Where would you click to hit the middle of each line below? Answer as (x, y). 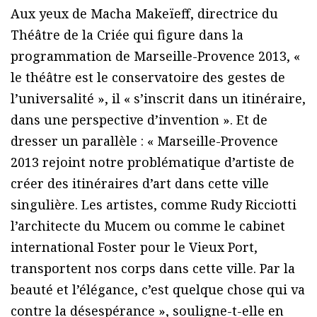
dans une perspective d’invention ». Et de (139, 120)
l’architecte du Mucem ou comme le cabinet (148, 226)
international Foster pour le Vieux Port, (134, 247)
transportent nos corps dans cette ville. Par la (153, 269)
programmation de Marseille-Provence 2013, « (155, 56)
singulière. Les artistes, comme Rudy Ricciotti (154, 205)
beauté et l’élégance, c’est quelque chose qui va (158, 290)
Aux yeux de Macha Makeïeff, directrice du (144, 14)
